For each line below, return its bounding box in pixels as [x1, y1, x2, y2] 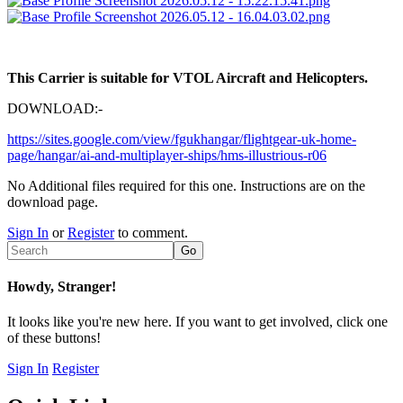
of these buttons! [7, 330, 101, 346]
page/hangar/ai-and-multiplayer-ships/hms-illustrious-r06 [7, 147, 327, 163]
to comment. [114, 224, 188, 240]
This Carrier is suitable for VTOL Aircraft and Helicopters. [7, 69, 368, 85]
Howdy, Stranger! [7, 279, 116, 295]
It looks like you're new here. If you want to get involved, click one [7, 314, 388, 330]
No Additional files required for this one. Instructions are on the [7, 177, 365, 193]
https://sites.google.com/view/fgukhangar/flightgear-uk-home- [7, 130, 356, 147]
